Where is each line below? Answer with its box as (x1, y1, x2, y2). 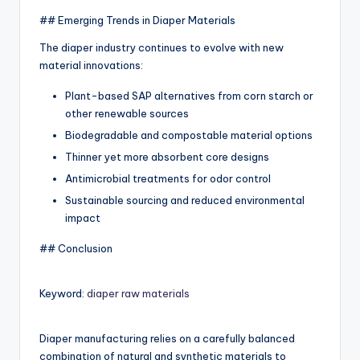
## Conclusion (39, 242, 112, 256)
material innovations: (39, 58, 143, 72)
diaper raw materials (87, 287, 190, 301)
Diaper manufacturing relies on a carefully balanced (39, 332, 295, 346)
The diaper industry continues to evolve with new (39, 40, 284, 54)
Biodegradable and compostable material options (65, 128, 313, 141)
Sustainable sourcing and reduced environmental (65, 194, 305, 207)
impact (65, 211, 100, 225)
